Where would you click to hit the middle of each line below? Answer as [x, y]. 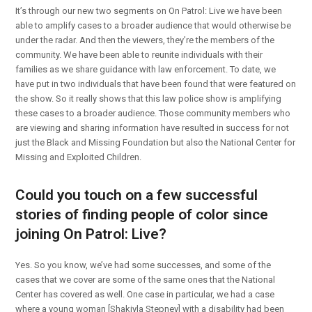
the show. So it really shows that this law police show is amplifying [149, 98]
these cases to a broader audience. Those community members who [153, 113]
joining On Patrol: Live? [91, 234]
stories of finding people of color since [142, 214]
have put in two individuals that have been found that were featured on [156, 84]
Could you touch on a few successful [137, 195]
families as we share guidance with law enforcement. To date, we [146, 69]
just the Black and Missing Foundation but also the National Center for [156, 142]
